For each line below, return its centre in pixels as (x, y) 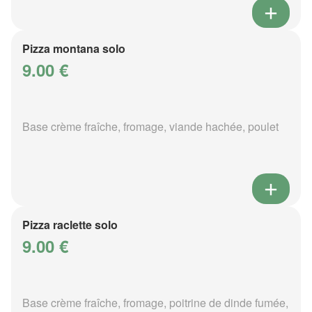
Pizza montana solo (74, 48)
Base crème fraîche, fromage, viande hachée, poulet (150, 126)
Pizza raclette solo (70, 224)
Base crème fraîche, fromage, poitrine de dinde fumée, (155, 302)
